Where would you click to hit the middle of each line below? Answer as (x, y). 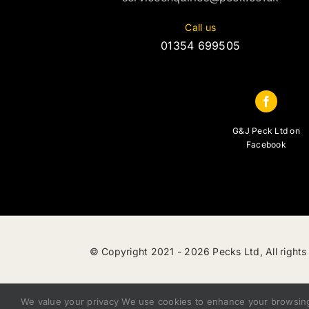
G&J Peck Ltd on (266, 131)
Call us (200, 28)
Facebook (266, 145)
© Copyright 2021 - (137, 252)
